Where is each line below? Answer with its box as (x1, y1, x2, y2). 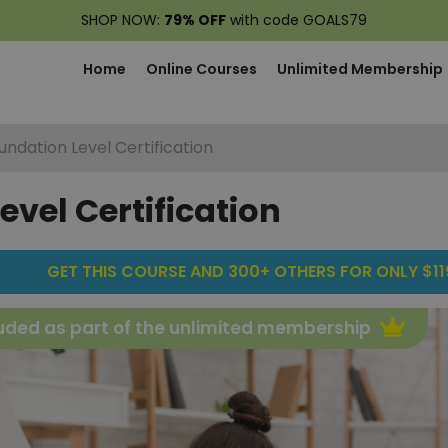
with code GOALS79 (226, 10, 367, 30)
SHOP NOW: (81, 10, 164, 30)
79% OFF (164, 10, 226, 30)
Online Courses (146, 59, 257, 79)
